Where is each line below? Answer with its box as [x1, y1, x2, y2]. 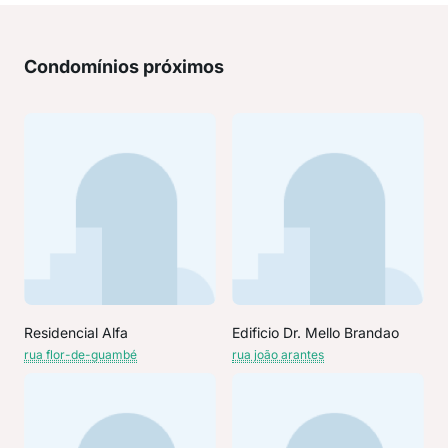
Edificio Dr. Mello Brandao [232, 324, 399, 341]
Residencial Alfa [24, 324, 128, 341]
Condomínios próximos [24, 56, 224, 77]
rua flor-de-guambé [24, 347, 137, 362]
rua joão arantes [232, 347, 324, 362]
